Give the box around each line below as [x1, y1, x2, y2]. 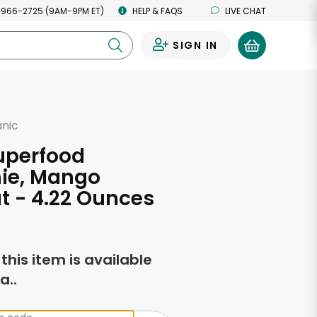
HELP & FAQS [132, 4, 183, 17]
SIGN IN [172, 38, 218, 52]
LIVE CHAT [225, 4, 266, 17]
